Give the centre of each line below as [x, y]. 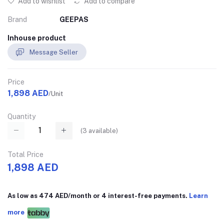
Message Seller [54, 52]
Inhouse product [37, 38]
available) [102, 130]
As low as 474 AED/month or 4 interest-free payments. [98, 195]
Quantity [21, 117]
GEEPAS [74, 19]
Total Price [25, 154]
